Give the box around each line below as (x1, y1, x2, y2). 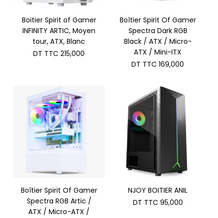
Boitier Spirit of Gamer (21, 15, 96, 25)
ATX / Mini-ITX (134, 47, 182, 57)
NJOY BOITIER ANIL (128, 185, 188, 195)
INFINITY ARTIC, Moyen (22, 26, 96, 36)
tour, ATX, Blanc (33, 36, 86, 47)
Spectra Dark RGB (128, 26, 187, 36)
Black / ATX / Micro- (124, 36, 192, 47)
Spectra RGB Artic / (26, 196, 91, 206)
